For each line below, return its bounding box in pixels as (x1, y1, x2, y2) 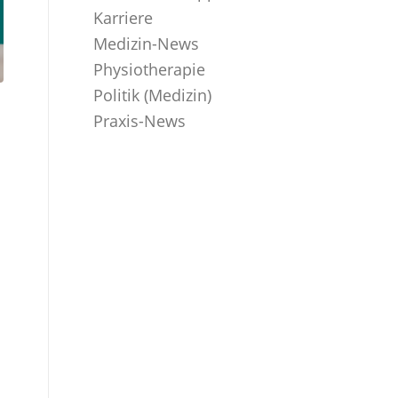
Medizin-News (93, 33, 200, 54)
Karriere (93, 7, 154, 28)
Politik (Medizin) (93, 84, 212, 106)
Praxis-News (93, 110, 187, 131)
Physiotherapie (93, 59, 206, 80)
